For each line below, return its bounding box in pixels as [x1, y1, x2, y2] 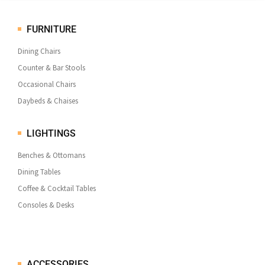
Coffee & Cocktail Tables [18, 183, 96, 193]
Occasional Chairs [18, 79, 76, 89]
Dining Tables [18, 167, 60, 177]
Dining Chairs [18, 46, 60, 56]
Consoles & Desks [18, 200, 74, 210]
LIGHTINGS [24, 128, 78, 140]
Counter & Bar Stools [18, 63, 85, 73]
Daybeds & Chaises [18, 96, 78, 106]
